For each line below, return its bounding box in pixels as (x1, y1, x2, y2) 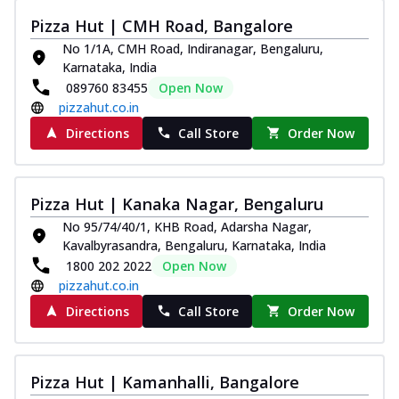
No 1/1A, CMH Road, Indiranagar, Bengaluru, (62, 39, 324, 57)
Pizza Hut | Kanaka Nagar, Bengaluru (30, 192, 323, 215)
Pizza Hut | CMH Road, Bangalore (30, 14, 293, 37)
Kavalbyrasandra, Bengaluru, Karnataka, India (62, 236, 326, 254)
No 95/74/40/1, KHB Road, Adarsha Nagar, (62, 217, 312, 235)
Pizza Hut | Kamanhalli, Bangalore (30, 370, 299, 393)
